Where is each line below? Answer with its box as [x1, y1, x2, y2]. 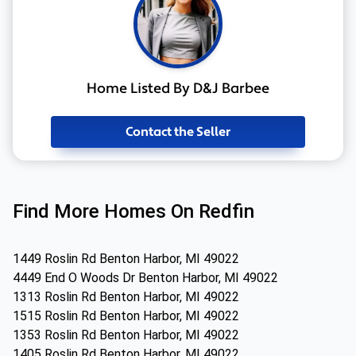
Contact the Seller [126, 124, 230, 140]
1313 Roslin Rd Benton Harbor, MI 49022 [13, 289, 239, 304]
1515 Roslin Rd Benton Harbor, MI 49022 [13, 308, 239, 323]
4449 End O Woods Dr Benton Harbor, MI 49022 [13, 270, 278, 285]
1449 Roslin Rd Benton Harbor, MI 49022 [13, 251, 239, 266]
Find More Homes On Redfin [13, 200, 254, 222]
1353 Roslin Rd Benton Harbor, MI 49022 [13, 327, 239, 342]
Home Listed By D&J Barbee [87, 79, 269, 98]
